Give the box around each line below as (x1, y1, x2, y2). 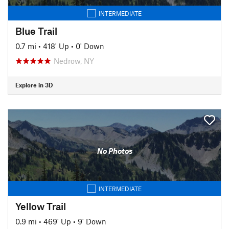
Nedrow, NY (54, 56, 94, 65)
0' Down (76, 41, 104, 51)
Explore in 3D (15, 81, 53, 88)
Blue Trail (15, 25, 57, 37)
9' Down (78, 216, 106, 226)
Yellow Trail (15, 200, 66, 212)
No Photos (97, 146, 132, 155)
